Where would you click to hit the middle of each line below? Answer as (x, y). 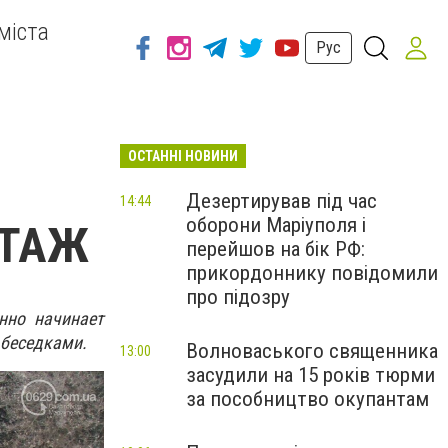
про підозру (238, 297)
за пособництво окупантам (307, 399)
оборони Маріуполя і (276, 225)
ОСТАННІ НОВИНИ (183, 156)
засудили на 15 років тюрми (310, 375)
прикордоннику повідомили (312, 273)
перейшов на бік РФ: (275, 249)
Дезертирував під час (281, 201)
